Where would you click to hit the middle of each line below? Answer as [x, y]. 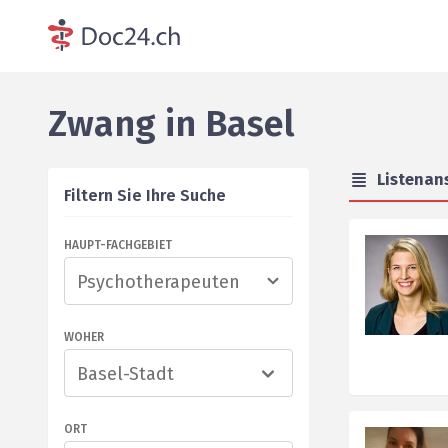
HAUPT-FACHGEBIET [118, 245]
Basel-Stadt [125, 374]
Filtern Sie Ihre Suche [145, 195]
